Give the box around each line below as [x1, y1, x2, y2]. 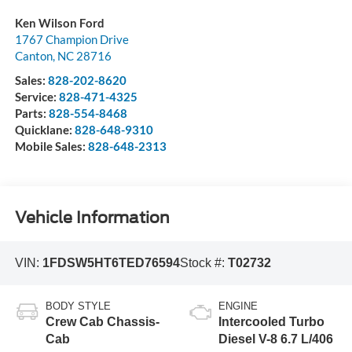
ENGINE [218, 300, 258, 313]
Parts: [14, 105, 49, 120]
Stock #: [179, 255, 228, 269]
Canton [14, 48, 53, 63]
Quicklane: [14, 122, 75, 137]
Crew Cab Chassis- [45, 315, 159, 329]
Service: [14, 89, 59, 104]
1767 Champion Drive [14, 31, 129, 46]
